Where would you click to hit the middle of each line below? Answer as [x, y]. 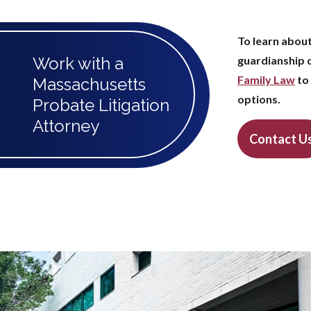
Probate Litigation [101, 105]
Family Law [266, 79]
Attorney [66, 126]
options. [259, 99]
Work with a [78, 64]
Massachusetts [89, 84]
